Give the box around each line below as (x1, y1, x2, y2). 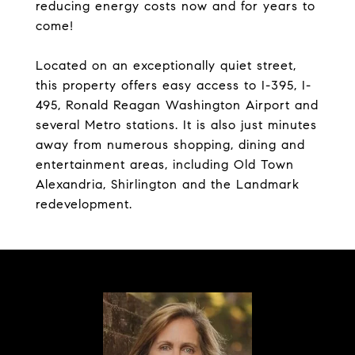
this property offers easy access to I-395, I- (36, 78, 311, 93)
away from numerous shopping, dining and (36, 137, 305, 152)
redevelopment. (36, 197, 132, 212)
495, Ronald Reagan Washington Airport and (36, 97, 319, 113)
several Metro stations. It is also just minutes (36, 117, 317, 132)
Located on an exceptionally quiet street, (36, 58, 296, 73)
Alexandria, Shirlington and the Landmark (36, 177, 300, 192)
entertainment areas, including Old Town (36, 157, 294, 172)
